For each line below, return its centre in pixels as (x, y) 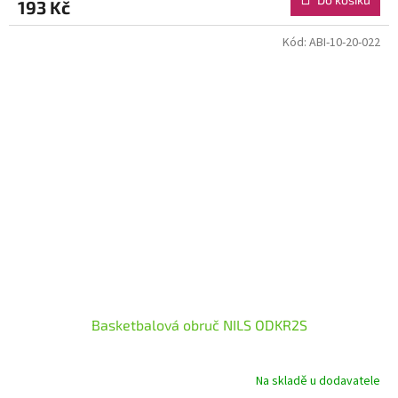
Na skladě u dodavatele (318, 381)
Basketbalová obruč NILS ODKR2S (199, 325)
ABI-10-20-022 (345, 42)
